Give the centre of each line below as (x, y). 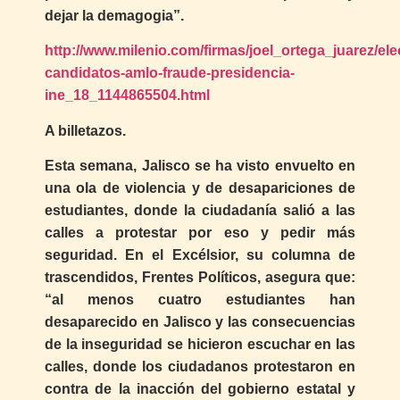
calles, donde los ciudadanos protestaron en (200, 367)
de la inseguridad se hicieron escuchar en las (200, 345)
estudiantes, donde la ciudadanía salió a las (200, 211)
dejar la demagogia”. (114, 15)
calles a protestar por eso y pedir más (200, 233)
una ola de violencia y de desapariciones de (200, 188)
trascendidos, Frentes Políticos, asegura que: (200, 278)
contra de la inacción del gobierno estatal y (200, 389)
